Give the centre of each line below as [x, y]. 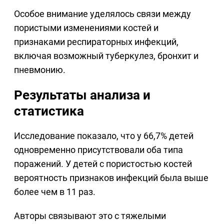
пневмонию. [40, 70]
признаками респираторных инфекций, [96, 42]
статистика [49, 111]
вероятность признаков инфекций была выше [111, 178]
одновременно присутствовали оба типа [98, 150]
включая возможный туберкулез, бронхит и [106, 56]
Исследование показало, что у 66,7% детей [104, 136]
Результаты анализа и [82, 95]
